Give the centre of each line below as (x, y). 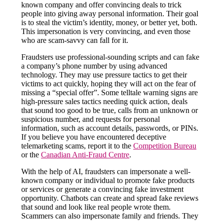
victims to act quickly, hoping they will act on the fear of (109, 83)
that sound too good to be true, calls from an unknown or (110, 110)
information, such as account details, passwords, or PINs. (110, 128)
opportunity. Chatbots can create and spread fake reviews (110, 198)
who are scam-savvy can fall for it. (75, 40)
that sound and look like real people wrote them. (96, 207)
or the (31, 154)
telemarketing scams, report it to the (77, 146)
